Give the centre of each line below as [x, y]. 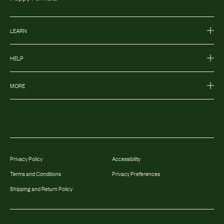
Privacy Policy [26, 159]
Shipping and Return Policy [41, 189]
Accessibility [126, 159]
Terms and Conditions [35, 174]
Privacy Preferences [136, 174]
